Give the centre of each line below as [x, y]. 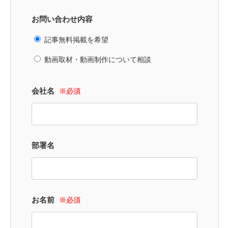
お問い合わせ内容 [62, 19]
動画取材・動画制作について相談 [98, 60]
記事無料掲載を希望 [76, 40]
